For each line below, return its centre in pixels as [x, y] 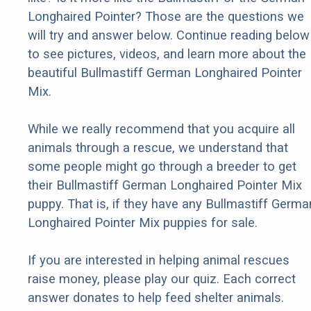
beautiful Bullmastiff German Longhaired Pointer [165, 73]
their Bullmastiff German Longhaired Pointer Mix [165, 185]
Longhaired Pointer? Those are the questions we [166, 17]
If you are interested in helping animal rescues [159, 260]
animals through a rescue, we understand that [158, 148]
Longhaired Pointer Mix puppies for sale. [143, 223]
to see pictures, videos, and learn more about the [167, 54]
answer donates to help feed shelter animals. [156, 298]
